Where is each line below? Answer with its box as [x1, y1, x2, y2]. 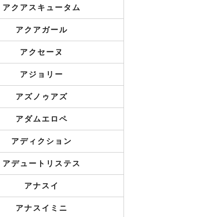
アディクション [11, 137, 72, 145]
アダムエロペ [15, 115, 68, 123]
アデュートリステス [2, 159, 81, 168]
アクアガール [15, 26, 68, 34]
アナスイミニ [15, 204, 68, 212]
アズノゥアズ [15, 93, 68, 101]
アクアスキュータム [2, 3, 81, 12]
